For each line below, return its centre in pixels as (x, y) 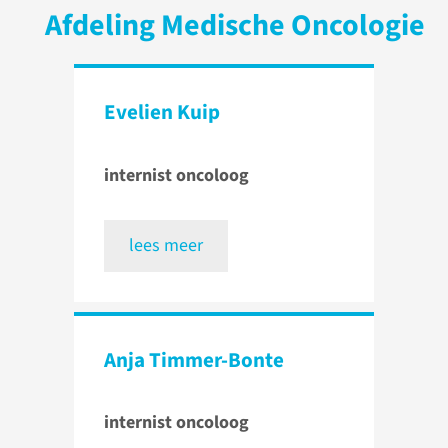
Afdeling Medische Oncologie (235, 26)
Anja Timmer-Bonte (194, 359)
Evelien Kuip (162, 112)
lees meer (166, 245)
